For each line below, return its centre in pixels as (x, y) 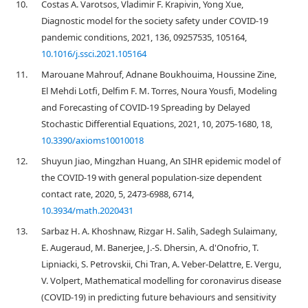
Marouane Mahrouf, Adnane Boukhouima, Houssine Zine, (159, 74)
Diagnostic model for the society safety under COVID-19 (155, 21)
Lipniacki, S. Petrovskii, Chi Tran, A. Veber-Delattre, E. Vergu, (161, 264)
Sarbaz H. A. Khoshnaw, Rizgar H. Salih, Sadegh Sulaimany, (159, 231)
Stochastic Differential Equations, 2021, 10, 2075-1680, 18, (157, 124)
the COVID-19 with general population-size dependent (152, 177)
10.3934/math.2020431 (87, 210)
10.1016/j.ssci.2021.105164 (94, 54)
